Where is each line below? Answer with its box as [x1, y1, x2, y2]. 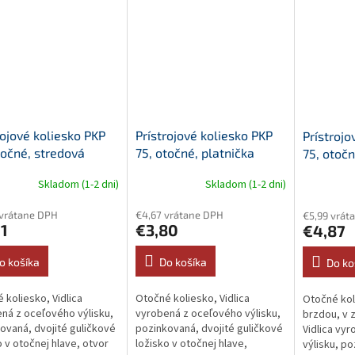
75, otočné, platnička [135, 144, 254, 160]
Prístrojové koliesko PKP [135, 127, 273, 143]
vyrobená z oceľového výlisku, [135, 305, 281, 322]
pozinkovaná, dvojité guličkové [135, 320, 283, 337]
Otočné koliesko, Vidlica [135, 290, 250, 307]
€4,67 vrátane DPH [135, 208, 223, 221]
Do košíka [158, 254, 207, 269]
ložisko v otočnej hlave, [135, 335, 247, 352]
